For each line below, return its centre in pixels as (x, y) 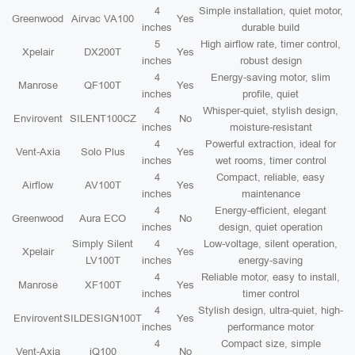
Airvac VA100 (103, 19)
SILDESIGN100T (103, 318)
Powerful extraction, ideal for (271, 144)
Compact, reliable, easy (271, 177)
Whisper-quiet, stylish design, (271, 111)
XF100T (103, 285)
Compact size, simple (271, 344)
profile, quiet (271, 94)
